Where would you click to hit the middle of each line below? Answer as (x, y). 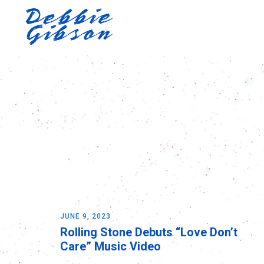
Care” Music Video (110, 246)
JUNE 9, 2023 (85, 216)
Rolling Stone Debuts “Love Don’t (149, 232)
